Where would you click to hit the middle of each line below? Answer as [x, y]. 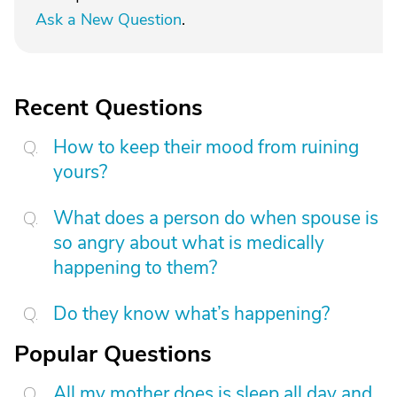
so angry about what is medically [189, 243]
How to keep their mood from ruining [206, 147]
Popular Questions [113, 354]
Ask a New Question [109, 19]
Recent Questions [109, 108]
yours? [80, 172]
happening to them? [135, 268]
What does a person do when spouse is [216, 218]
